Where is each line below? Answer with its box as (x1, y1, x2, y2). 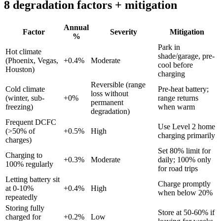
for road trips (158, 164, 198, 173)
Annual (64, 23, 89, 32)
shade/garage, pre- (158, 52, 215, 61)
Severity (110, 28, 137, 37)
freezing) (5, 103, 33, 111)
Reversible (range (91, 80, 146, 89)
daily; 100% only (158, 155, 211, 164)
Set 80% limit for (158, 147, 211, 155)
